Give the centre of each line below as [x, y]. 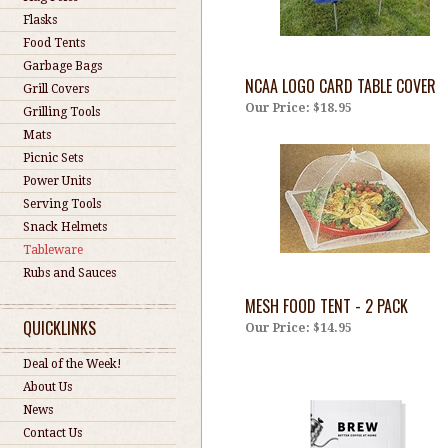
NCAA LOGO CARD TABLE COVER [340, 86]
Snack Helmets [65, 227]
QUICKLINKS [59, 328]
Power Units [57, 181]
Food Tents [54, 43]
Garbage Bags [62, 66]
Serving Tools [62, 204]
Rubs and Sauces [69, 273]
